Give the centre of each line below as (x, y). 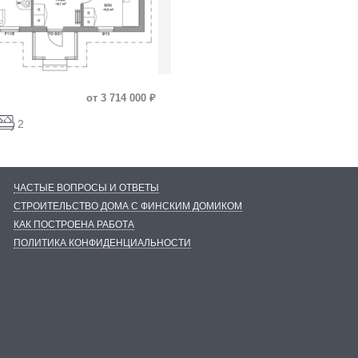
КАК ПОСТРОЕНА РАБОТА (74, 225)
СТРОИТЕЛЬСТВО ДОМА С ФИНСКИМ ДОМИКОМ (127, 207)
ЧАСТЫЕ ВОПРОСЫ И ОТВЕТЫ (86, 188)
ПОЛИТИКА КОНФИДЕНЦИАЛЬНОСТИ (102, 243)
